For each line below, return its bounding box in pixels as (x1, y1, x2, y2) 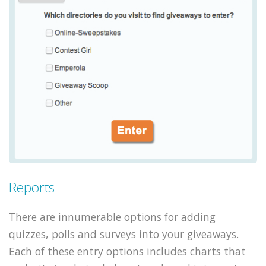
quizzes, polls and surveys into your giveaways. (9, 226, 239, 241)
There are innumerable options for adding (9, 209, 216, 224)
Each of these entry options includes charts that (9, 243, 246, 258)
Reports (9, 178, 55, 197)
